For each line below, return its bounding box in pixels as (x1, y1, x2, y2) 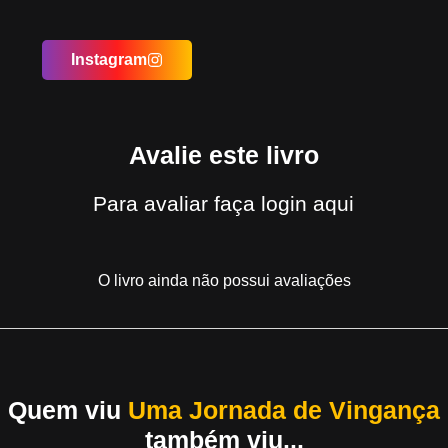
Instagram (71, 50, 148, 68)
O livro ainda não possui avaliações (97, 271, 351, 289)
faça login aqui (214, 191, 355, 215)
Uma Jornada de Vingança (128, 395, 440, 424)
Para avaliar (93, 191, 215, 215)
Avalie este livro (129, 140, 319, 169)
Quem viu (8, 395, 128, 424)
